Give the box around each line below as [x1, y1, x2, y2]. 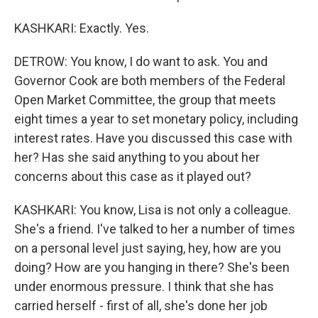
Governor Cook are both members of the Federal [14, 73, 285, 88]
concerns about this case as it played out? [14, 169, 251, 184]
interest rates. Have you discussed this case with [14, 131, 292, 146]
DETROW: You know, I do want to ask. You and [14, 54, 268, 69]
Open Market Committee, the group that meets [14, 92, 276, 107]
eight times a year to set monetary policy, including [14, 111, 298, 126]
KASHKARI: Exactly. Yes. [14, 21, 149, 35]
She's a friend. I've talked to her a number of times [14, 221, 295, 236]
